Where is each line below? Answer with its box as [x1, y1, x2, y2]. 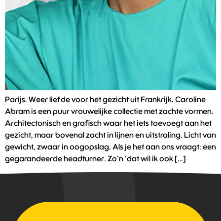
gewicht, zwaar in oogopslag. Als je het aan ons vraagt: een [5, 143, 216, 151]
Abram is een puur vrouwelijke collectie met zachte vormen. [5, 108, 214, 116]
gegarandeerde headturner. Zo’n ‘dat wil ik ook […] [5, 155, 186, 163]
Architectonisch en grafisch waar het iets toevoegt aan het [5, 119, 212, 128]
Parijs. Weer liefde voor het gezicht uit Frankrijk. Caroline [5, 96, 206, 104]
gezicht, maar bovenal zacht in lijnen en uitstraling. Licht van [5, 131, 216, 140]
